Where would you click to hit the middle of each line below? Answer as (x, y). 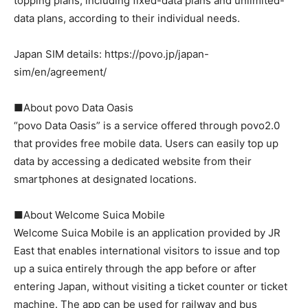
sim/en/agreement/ (60, 72)
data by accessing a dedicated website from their (133, 161)
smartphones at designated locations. (105, 179)
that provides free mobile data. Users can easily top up (146, 143)
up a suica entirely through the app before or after (135, 268)
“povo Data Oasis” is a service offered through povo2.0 (147, 125)
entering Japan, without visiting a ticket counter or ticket (151, 286)
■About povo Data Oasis (74, 108)
